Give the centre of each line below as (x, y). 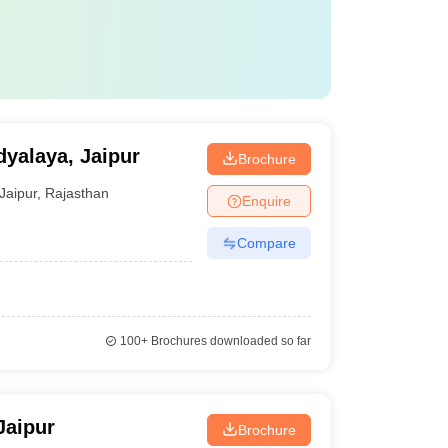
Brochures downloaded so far (229, 341)
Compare (266, 242)
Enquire (266, 200)
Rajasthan (77, 192)
